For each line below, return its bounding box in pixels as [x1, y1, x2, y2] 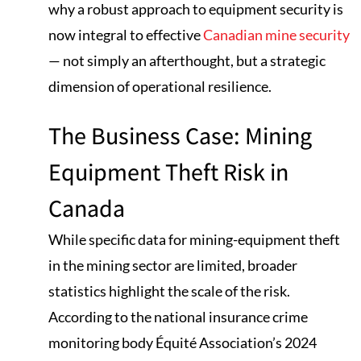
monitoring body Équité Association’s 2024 [48, 334, 317, 352]
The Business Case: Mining [48, 119, 312, 152]
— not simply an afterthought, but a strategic [48, 51, 326, 69]
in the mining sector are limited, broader [48, 256, 297, 275]
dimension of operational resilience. [48, 77, 272, 95]
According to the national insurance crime [48, 308, 308, 326]
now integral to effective [48, 25, 203, 44]
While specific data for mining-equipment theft [48, 230, 340, 249]
